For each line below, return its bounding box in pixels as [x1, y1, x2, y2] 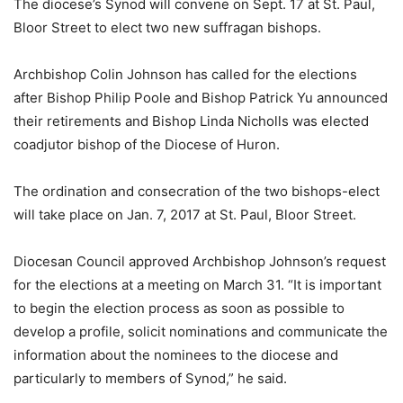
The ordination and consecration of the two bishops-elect [13, 183, 380, 201]
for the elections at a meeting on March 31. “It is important [13, 276, 381, 294]
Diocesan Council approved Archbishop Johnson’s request [13, 253, 386, 271]
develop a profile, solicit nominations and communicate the [13, 323, 388, 341]
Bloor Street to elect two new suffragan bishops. [13, 19, 321, 37]
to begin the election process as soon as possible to [13, 300, 345, 318]
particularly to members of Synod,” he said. [13, 370, 287, 388]
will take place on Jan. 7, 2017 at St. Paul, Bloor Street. [13, 206, 356, 224]
